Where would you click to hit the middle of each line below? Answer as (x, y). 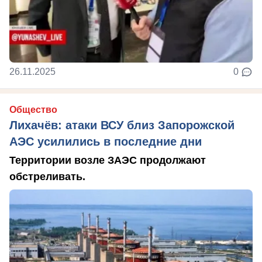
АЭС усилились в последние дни (106, 142)
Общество (33, 110)
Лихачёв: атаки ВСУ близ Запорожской (122, 125)
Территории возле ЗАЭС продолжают (108, 160)
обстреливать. (47, 177)
